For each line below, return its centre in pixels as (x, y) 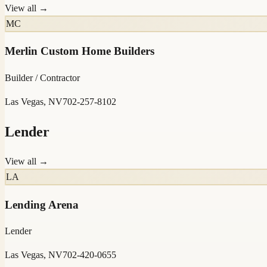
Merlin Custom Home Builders (80, 51)
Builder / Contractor (42, 78)
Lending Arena (42, 204)
